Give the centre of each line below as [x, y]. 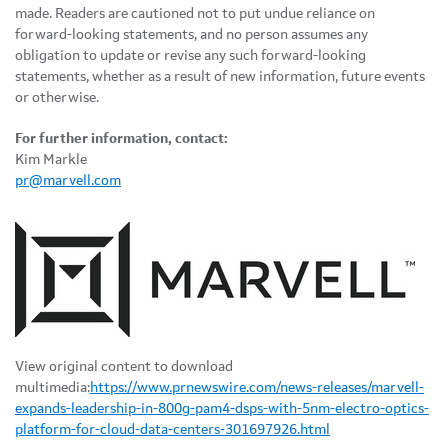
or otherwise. [57, 97]
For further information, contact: [121, 138]
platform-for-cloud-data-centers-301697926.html [172, 429]
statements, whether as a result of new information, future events [220, 76]
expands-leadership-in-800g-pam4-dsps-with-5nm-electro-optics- [222, 408]
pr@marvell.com [68, 180]
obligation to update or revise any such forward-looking [190, 55]
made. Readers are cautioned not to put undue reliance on [195, 13]
